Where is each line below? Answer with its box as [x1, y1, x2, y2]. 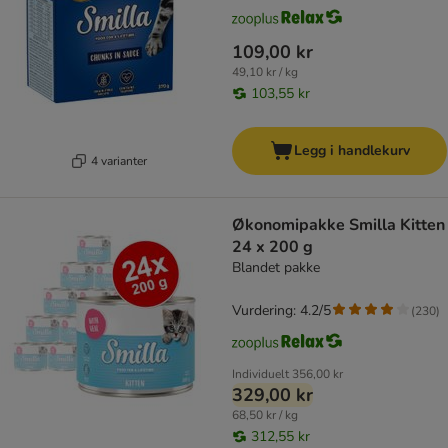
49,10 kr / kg [232, 64, 298, 81]
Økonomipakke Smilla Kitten [232, 214, 445, 237]
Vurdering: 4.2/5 [232, 301, 331, 321]
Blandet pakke [232, 258, 320, 278]
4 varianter [90, 152, 147, 169]
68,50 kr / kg [232, 407, 298, 424]
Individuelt [232, 366, 289, 383]
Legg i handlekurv [293, 141, 410, 161]
